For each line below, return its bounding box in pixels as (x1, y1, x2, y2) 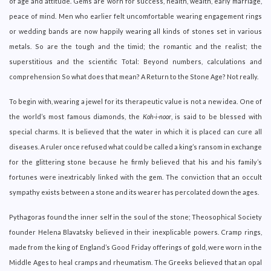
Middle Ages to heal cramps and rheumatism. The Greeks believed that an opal (9, 258, 262, 266)
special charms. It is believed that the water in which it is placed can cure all (9, 127, 262, 135)
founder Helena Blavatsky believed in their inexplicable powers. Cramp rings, (9, 227, 262, 236)
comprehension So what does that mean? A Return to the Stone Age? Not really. (9, 72, 258, 80)
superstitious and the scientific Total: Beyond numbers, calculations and (9, 57, 262, 65)
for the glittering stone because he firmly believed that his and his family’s (9, 157, 262, 166)
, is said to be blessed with (171, 112, 262, 120)
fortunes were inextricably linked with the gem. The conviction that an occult (9, 172, 262, 181)
